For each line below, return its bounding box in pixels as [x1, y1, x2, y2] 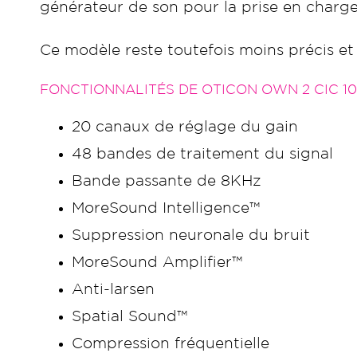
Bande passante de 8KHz [72, 175, 261, 188]
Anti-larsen [72, 283, 155, 296]
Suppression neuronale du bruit [72, 229, 310, 242]
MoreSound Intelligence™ [72, 202, 260, 215]
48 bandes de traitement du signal [72, 147, 333, 161]
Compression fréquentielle [72, 337, 269, 351]
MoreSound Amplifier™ [72, 256, 242, 269]
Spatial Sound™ [72, 310, 187, 324]
